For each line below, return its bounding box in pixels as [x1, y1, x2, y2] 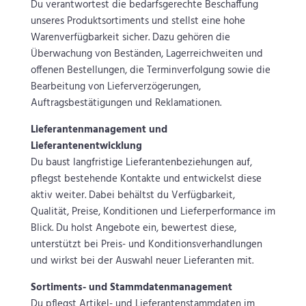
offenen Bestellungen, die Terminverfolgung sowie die [30, 62, 270, 79]
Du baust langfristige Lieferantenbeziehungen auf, [30, 154, 252, 171]
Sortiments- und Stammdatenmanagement [30, 279, 232, 296]
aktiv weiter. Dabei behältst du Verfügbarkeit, [30, 187, 235, 204]
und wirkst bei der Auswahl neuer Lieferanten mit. [30, 253, 253, 270]
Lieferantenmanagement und [30, 122, 167, 139]
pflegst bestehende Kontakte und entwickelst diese [30, 171, 262, 188]
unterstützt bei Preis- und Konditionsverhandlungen [30, 236, 262, 253]
